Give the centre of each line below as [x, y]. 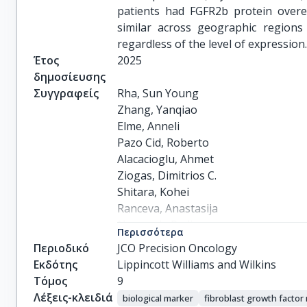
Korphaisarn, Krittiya [171, 274]
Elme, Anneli [149, 126]
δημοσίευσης [70, 77]
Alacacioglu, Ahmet [166, 159]
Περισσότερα [151, 232]
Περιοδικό [61, 248]
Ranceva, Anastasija [168, 208]
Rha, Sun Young [158, 93]
